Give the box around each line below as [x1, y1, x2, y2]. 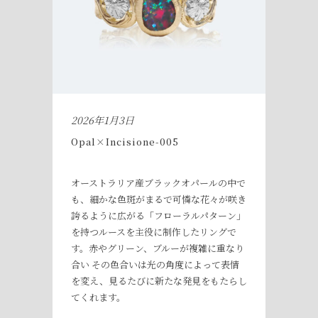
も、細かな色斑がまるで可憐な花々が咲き [71, 192, 246, 206]
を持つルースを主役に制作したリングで [71, 224, 236, 238]
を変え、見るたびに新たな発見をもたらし [71, 273, 247, 287]
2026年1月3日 [71, 112, 134, 127]
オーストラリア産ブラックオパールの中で [71, 175, 246, 190]
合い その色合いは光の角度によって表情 [71, 257, 239, 271]
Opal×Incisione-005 [71, 134, 179, 148]
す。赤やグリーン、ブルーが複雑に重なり [71, 241, 244, 255]
